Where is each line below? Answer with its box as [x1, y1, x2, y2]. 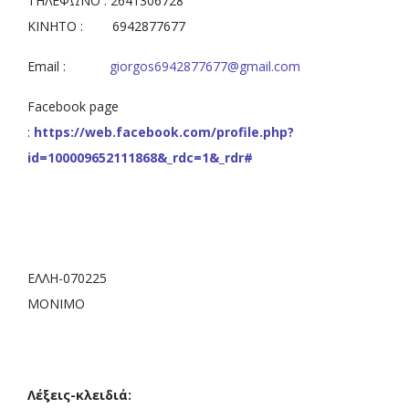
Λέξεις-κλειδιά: [27, 385, 131, 404]
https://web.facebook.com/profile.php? [34, 123, 294, 142]
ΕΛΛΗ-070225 [27, 269, 107, 288]
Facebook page [27, 98, 119, 116]
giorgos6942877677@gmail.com [110, 58, 300, 76]
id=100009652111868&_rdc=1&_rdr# [27, 149, 253, 167]
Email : [27, 58, 110, 76]
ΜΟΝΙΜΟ [27, 295, 85, 313]
